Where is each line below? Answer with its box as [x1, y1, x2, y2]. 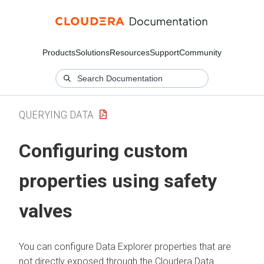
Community [179, 48, 222, 57]
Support [150, 48, 179, 57]
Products [42, 48, 75, 57]
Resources [110, 48, 150, 57]
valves [19, 200, 72, 223]
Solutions [75, 48, 110, 57]
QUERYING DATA [19, 107, 94, 121]
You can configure [19, 240, 96, 252]
